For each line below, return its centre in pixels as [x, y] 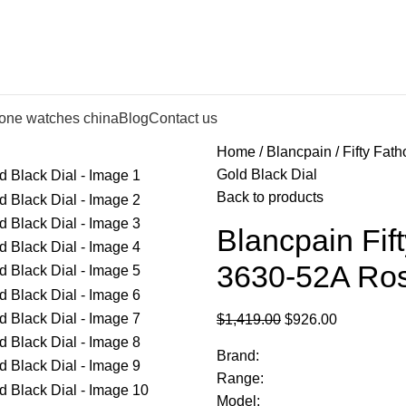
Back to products [270, 197]
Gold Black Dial [267, 174]
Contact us [183, 118]
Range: [240, 378]
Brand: [238, 356]
